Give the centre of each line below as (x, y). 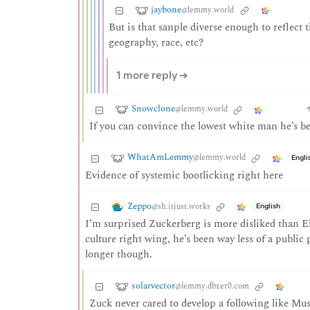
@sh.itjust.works (181, 206)
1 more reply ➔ (152, 76)
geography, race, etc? (156, 42)
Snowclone (153, 109)
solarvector (153, 285)
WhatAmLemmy (160, 157)
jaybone (166, 9)
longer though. (118, 254)
